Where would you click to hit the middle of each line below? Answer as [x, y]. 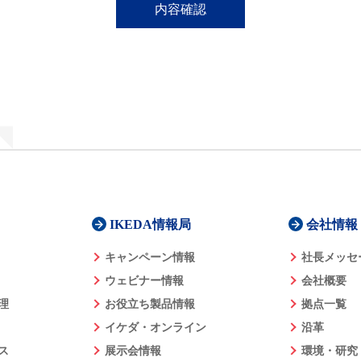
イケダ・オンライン [155, 327]
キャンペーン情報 [149, 257]
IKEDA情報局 [150, 224]
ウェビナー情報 [144, 280]
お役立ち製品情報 [149, 304]
